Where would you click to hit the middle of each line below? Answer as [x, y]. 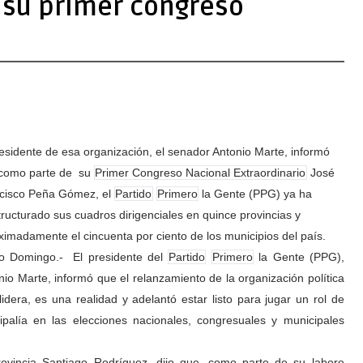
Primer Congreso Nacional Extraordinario [201, 173]
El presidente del [120, 257]
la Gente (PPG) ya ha [256, 194]
